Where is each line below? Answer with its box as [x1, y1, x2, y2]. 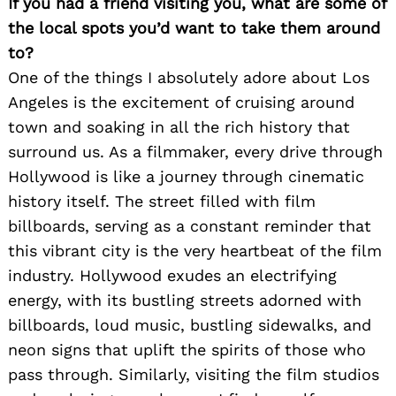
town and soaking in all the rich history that [8, 118, 350, 137]
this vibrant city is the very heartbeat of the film [8, 241, 382, 261]
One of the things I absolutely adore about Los [8, 68, 369, 88]
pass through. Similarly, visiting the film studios [8, 365, 379, 385]
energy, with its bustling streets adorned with [8, 291, 362, 310]
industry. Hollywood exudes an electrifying [8, 266, 337, 286]
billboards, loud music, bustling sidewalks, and [8, 316, 371, 335]
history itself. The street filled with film [8, 192, 316, 211]
